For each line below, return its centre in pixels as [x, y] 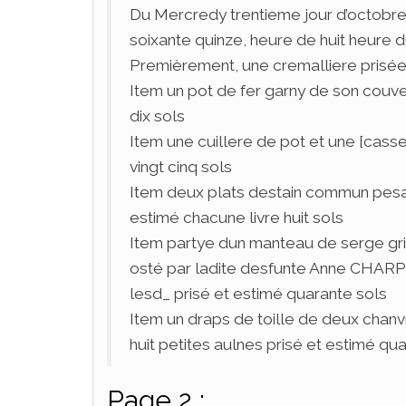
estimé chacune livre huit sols [237, 217]
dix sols [157, 116]
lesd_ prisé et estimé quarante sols [258, 293]
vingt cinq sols [181, 166]
